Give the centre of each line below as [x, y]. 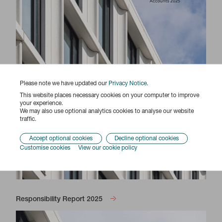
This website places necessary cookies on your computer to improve [110, 95]
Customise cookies [45, 148]
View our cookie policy [108, 148]
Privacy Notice [128, 83]
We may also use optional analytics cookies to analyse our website [107, 111]
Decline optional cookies [147, 139]
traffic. [28, 119]
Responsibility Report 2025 [59, 199]
